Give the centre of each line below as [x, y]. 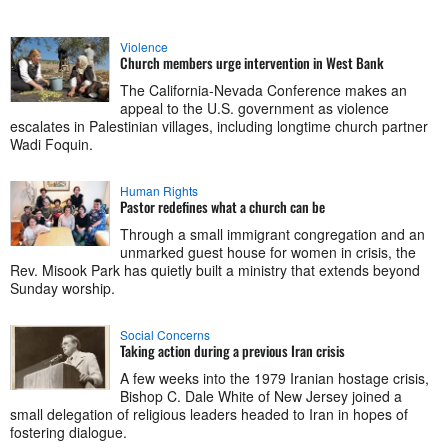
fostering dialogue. [68, 431]
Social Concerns [165, 334]
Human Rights [159, 190]
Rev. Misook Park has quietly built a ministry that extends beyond [215, 269]
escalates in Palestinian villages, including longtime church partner [219, 125]
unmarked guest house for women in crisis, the [268, 251]
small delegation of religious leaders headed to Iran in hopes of [209, 413]
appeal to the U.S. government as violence [254, 107]
